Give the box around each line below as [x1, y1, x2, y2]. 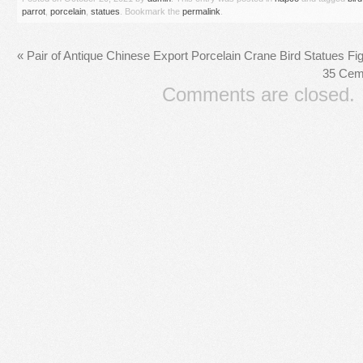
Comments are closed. [162, 83, 355, 105]
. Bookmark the [120, 6, 182, 16]
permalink [182, 6, 220, 16]
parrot [22, 6, 45, 16]
